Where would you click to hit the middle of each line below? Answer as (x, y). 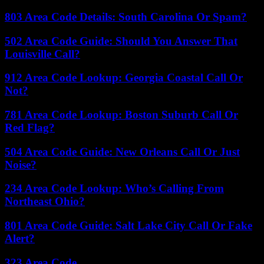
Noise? (21, 164)
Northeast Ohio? (45, 202)
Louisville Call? (42, 54)
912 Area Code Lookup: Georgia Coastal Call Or (124, 78)
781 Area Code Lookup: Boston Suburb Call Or (121, 114)
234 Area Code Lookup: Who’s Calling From (114, 189)
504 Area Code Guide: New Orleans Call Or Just (122, 151)
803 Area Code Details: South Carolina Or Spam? (126, 16)
